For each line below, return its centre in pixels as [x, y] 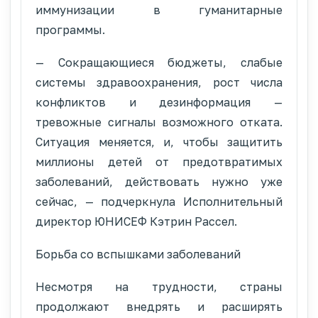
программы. [70, 29]
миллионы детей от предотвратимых [159, 161]
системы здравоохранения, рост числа [159, 82]
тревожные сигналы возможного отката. [159, 122]
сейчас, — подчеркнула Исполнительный [159, 201]
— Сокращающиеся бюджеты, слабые [159, 62]
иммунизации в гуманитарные [159, 10]
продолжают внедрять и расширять [159, 306]
